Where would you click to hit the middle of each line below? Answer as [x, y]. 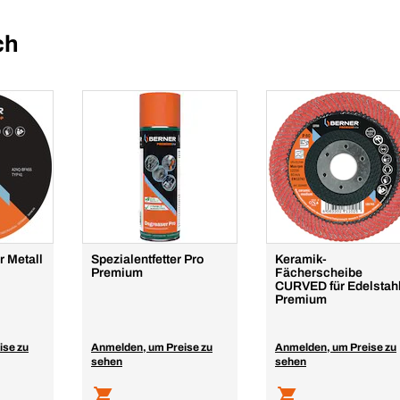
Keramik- [301, 259]
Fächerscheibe [319, 273]
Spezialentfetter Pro [147, 259]
